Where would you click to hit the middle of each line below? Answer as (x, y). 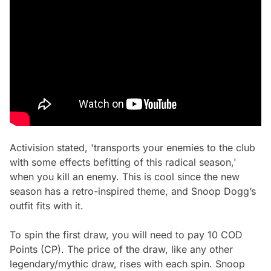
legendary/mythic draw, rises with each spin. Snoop (127, 263)
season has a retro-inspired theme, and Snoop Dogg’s (133, 191)
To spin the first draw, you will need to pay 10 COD (126, 234)
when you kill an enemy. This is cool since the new (125, 176)
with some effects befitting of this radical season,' (123, 162)
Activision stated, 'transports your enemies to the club (132, 147)
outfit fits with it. (47, 205)
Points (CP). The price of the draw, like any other (121, 249)
